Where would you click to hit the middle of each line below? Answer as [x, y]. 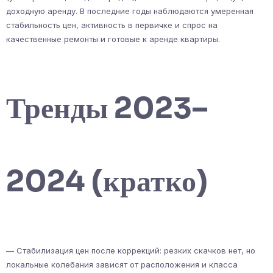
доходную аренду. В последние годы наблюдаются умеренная [130, 11]
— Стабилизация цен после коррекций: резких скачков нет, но [131, 250]
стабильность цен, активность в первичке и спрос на [112, 25]
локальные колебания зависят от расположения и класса [122, 264]
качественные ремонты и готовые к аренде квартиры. [113, 39]
